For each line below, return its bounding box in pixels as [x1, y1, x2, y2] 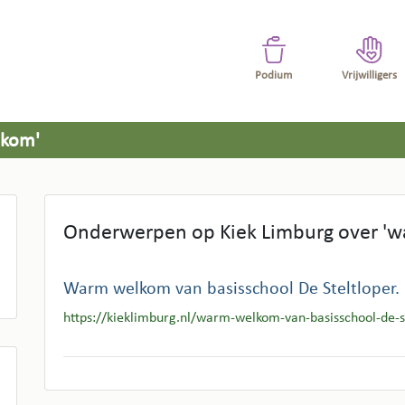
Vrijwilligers [342, 70, 398, 82]
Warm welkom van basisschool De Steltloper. [63, 279, 400, 298]
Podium [255, 70, 293, 82]
